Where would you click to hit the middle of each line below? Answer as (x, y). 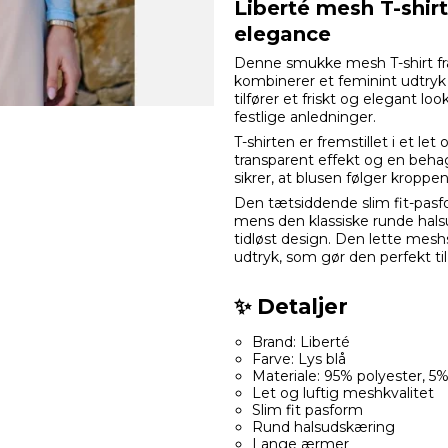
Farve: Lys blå (298, 359)
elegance (282, 34)
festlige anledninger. (305, 117)
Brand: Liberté (300, 342)
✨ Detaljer (291, 307)
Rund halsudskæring (323, 427)
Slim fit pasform (307, 410)
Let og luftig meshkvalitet (342, 393)
